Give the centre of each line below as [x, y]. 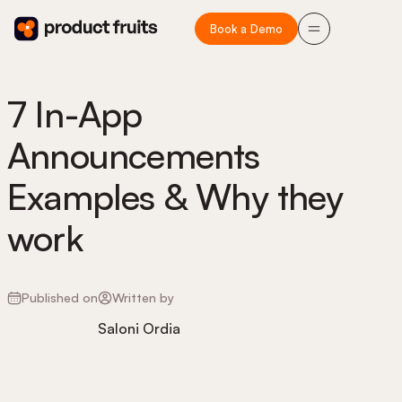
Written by [143, 297]
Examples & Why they [175, 197]
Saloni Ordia [139, 328]
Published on [60, 297]
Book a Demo [246, 28]
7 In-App [75, 114]
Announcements [134, 155]
